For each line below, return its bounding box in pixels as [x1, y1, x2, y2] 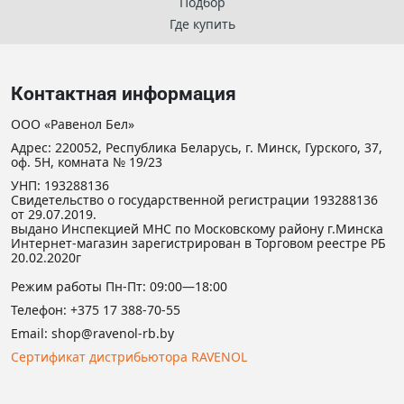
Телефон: [11, 301, 70, 318]
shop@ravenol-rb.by [51, 325, 174, 342]
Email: [11, 325, 51, 342]
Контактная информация [11, 83, 236, 105]
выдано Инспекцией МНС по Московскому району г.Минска [11, 220, 383, 237]
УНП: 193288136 [11, 177, 109, 194]
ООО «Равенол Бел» [11, 115, 134, 133]
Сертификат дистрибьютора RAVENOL [11, 348, 247, 365]
